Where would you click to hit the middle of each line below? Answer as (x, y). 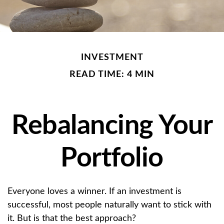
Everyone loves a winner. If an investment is (94, 191)
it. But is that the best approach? (72, 218)
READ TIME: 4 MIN (112, 74)
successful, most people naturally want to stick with (109, 205)
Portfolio (112, 158)
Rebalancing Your (112, 126)
